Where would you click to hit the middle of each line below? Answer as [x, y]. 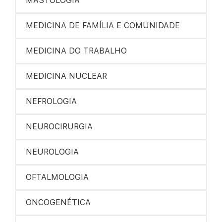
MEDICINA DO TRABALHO [76, 51]
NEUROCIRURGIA [59, 127]
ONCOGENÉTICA [58, 202]
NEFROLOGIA [51, 101]
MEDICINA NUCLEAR [66, 76]
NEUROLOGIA [52, 152]
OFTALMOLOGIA [57, 177]
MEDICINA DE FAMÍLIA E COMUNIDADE [103, 26]
